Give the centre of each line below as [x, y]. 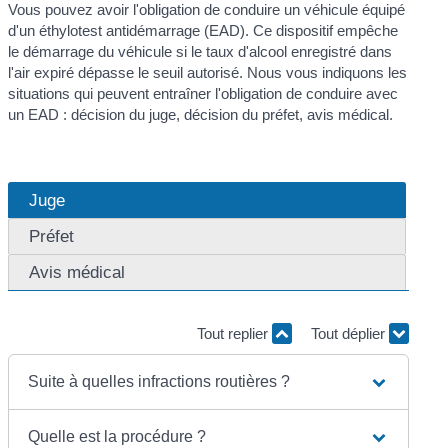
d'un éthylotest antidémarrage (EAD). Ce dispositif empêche [203, 30]
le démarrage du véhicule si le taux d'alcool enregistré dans [200, 51]
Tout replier [234, 333]
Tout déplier [349, 333]
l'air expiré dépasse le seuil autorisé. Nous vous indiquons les [208, 72]
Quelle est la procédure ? [117, 436]
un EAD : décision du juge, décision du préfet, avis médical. [201, 114]
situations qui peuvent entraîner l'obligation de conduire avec [203, 93]
